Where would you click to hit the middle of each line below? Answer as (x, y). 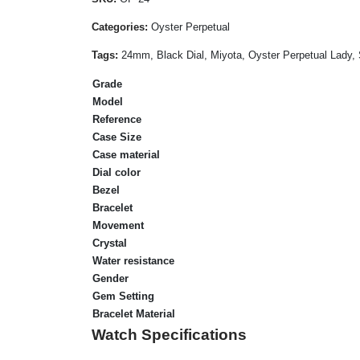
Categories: (120, 27)
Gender (110, 278)
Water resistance (133, 260)
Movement (118, 225)
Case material (126, 154)
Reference (117, 119)
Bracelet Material (134, 313)
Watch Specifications (169, 334)
